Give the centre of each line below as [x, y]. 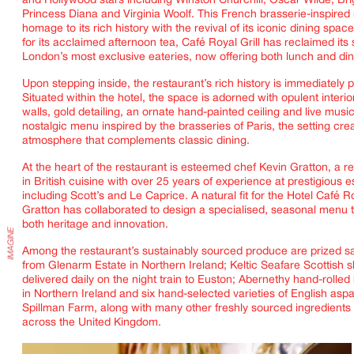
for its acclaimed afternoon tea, [102, 43]
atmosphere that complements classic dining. [136, 141]
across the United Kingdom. [93, 323]
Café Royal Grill [221, 43]
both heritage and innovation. [97, 225]
